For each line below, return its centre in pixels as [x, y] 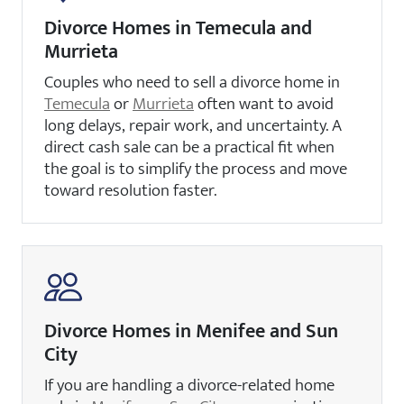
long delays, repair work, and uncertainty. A [193, 125]
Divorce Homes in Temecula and [178, 28]
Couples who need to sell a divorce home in [192, 82]
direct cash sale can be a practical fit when [189, 147]
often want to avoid [264, 103]
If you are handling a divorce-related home [189, 385]
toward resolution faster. [130, 190]
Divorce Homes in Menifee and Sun [191, 331]
